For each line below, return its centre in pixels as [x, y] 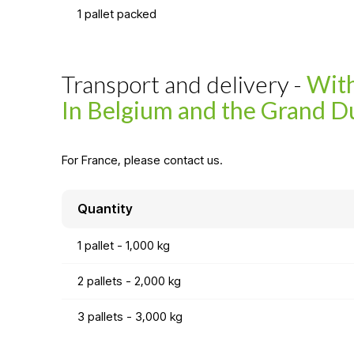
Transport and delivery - [184, 83]
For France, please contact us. [142, 160]
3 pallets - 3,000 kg [130, 316]
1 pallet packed [117, 13]
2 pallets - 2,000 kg [129, 281]
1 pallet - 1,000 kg [123, 245]
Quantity [105, 208]
